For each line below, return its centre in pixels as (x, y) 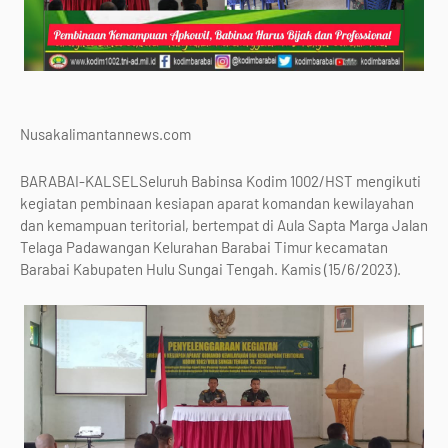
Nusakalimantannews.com (105, 133)
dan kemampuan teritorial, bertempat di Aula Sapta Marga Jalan (224, 224)
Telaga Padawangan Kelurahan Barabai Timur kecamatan (204, 246)
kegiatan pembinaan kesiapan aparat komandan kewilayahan (217, 202)
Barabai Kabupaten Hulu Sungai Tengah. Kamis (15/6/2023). (210, 268)
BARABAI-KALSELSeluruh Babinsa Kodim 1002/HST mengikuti (220, 180)
